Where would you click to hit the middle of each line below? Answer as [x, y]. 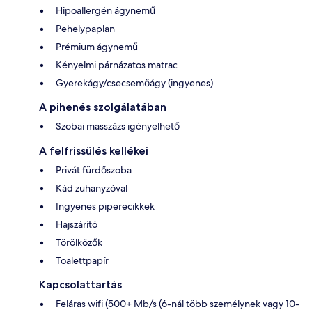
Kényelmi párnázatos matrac [117, 64]
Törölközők [79, 242]
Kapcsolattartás [80, 284]
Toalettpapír [82, 260]
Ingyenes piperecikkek [105, 206]
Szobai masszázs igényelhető [118, 126]
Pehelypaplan [85, 28]
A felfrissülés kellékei [94, 150]
